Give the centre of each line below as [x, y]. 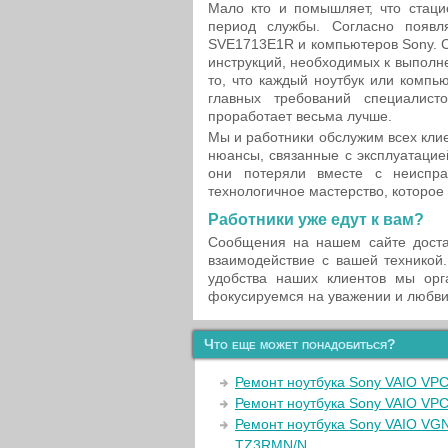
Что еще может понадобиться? [300, 344]
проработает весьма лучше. [300, 116]
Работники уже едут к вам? [316, 219]
